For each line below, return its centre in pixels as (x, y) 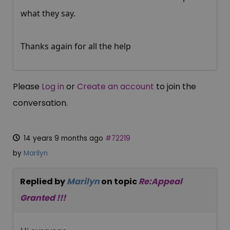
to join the (175, 87)
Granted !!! (43, 198)
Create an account (116, 87)
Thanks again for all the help (76, 46)
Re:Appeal (160, 182)
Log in (53, 87)
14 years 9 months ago (64, 139)
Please (27, 87)
